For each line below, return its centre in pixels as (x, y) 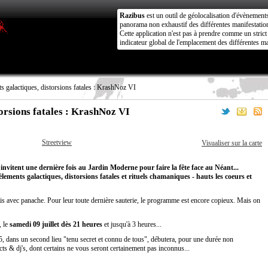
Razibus (132, 16)
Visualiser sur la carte (232, 143)
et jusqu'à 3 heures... (132, 224)
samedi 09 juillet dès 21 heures (56, 224)
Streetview (57, 142)
